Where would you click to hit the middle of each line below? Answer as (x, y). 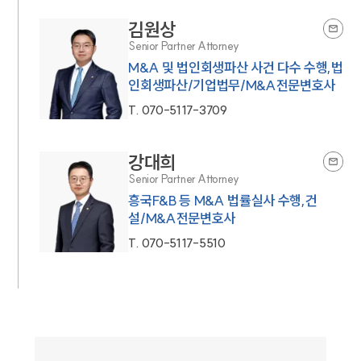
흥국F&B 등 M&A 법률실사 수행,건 (223, 200)
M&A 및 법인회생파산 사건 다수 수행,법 (236, 67)
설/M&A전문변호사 (182, 218)
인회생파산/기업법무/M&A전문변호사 (232, 85)
